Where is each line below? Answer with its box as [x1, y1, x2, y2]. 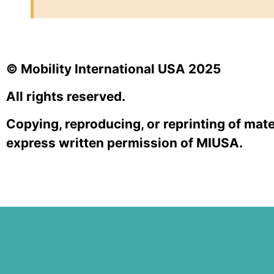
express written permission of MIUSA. [6, 135, 243, 151]
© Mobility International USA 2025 [6, 61, 221, 76]
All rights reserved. [6, 88, 125, 104]
